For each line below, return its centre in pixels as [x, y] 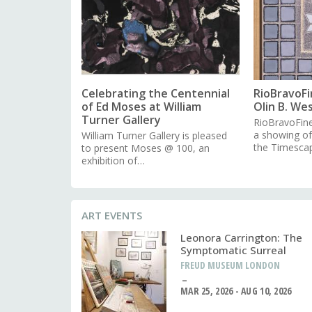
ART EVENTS [112, 216]
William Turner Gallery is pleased [154, 136]
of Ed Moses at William [141, 107]
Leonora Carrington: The [241, 238]
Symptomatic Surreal [233, 250]
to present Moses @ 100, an [146, 148]
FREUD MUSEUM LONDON [230, 265]
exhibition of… [113, 161]
